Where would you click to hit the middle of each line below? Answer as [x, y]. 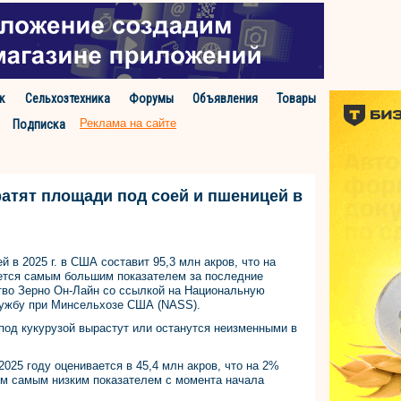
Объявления [226, 98]
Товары [297, 98]
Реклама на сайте [128, 123]
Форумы [151, 98]
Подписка [39, 124]
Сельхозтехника [67, 98]
